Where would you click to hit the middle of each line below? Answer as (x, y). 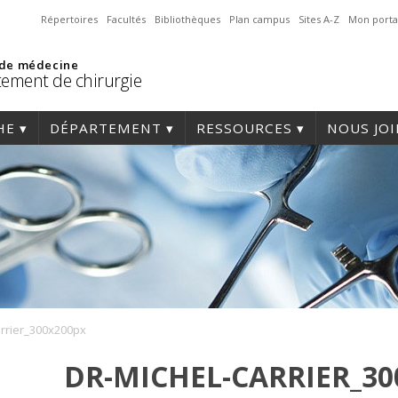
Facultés (126, 19)
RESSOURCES (244, 128)
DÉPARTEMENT (106, 128)
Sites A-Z (319, 19)
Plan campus (259, 19)
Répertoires (69, 19)
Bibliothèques (187, 19)
